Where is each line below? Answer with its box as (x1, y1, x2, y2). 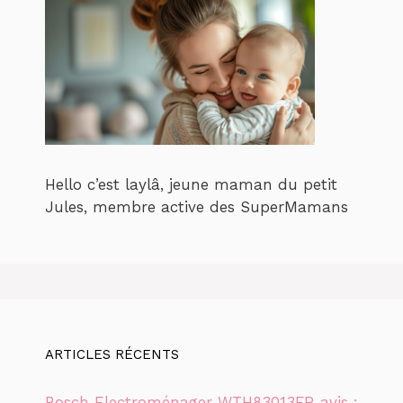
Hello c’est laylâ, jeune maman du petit (45, 175, 337, 193)
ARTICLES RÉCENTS (45, 346, 179, 363)
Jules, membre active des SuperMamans (45, 198, 348, 216)
